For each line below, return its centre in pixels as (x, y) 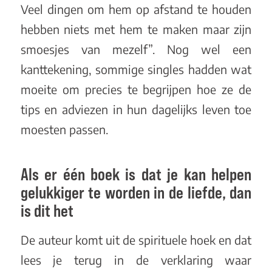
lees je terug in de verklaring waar (136, 260)
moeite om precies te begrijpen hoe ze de (136, 90)
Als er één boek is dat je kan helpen (136, 175)
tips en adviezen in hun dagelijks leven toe (136, 110)
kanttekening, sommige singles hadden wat (136, 70)
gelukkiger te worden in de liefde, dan (136, 193)
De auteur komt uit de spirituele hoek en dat (136, 240)
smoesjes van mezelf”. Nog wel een (136, 49)
